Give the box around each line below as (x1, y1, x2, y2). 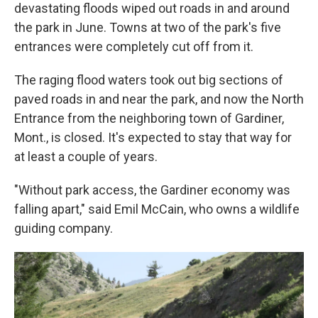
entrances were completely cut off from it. (14, 39, 253, 54)
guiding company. (14, 221, 113, 236)
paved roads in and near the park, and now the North (14, 92, 304, 106)
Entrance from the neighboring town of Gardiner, (14, 111, 284, 126)
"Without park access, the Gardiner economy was (14, 182, 290, 197)
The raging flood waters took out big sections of (14, 72, 283, 87)
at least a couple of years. (14, 149, 158, 164)
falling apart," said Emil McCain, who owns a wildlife (14, 202, 300, 216)
